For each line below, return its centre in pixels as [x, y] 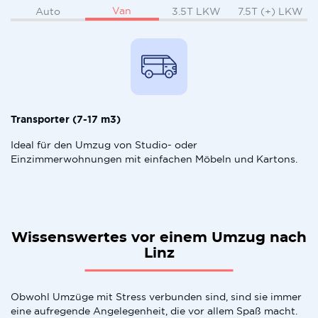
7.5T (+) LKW [270, 11]
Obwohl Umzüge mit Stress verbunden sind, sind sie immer [156, 297]
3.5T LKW [196, 11]
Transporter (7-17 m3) [66, 119]
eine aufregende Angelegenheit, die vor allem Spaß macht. [154, 311]
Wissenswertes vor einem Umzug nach [159, 238]
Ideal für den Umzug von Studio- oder [104, 145]
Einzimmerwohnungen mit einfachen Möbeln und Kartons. [154, 159]
